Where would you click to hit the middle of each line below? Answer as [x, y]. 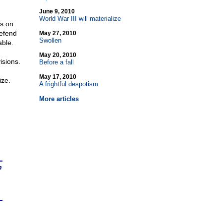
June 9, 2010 [57, 11]
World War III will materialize [80, 19]
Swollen [50, 40]
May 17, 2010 [57, 77]
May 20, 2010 [57, 55]
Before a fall [56, 62]
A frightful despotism [68, 84]
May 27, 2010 [57, 33]
